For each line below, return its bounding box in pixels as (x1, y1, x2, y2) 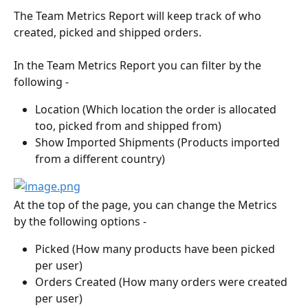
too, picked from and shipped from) (35, 118, 221, 133)
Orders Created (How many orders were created (35, 274, 290, 290)
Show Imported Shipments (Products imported (35, 135, 283, 150)
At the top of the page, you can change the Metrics (14, 197, 280, 213)
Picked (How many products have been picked (35, 241, 278, 257)
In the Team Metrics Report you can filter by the (14, 58, 264, 73)
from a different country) (35, 151, 165, 166)
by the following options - (14, 214, 146, 230)
